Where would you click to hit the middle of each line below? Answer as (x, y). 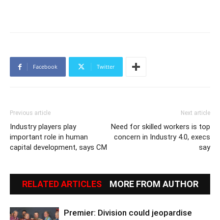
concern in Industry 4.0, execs (162, 137)
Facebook (45, 66)
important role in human (49, 137)
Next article (195, 113)
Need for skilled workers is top (161, 126)
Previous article (30, 113)
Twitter (106, 66)
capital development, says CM (58, 147)
